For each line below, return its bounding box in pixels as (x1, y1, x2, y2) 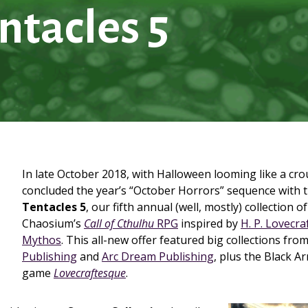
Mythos (22, 232, 61, 247)
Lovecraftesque (54, 265, 126, 280)
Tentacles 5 (22, 199, 86, 214)
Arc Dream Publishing (102, 249, 214, 264)
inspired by (178, 216, 241, 231)
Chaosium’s (22, 216, 84, 231)
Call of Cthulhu (84, 216, 154, 231)
